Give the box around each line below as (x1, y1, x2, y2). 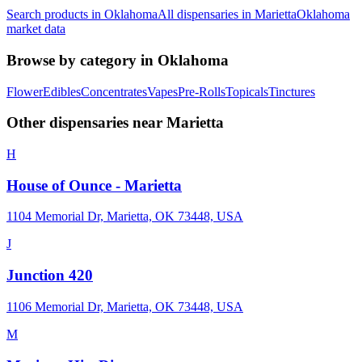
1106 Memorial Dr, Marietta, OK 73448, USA (6, 299, 243, 314)
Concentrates (81, 84, 147, 99)
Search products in (6, 7, 104, 22)
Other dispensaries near (6, 114, 166, 132)
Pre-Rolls (178, 84, 225, 99)
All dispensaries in (158, 7, 255, 22)
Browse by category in (6, 51, 158, 69)
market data (6, 22, 65, 36)
